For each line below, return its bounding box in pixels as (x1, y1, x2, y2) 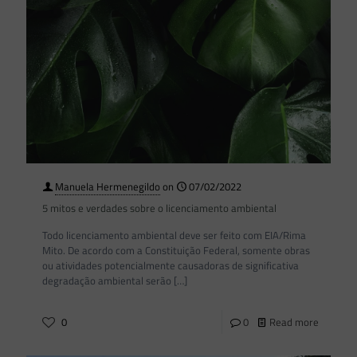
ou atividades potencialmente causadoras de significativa (42, 257, 299, 273)
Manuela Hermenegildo (55, 178, 160, 194)
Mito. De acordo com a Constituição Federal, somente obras (42, 241, 310, 258)
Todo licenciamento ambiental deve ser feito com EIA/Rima (42, 226, 306, 243)
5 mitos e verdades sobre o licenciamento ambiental (42, 199, 277, 216)
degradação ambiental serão (42, 272, 171, 288)
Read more (269, 313, 319, 330)
